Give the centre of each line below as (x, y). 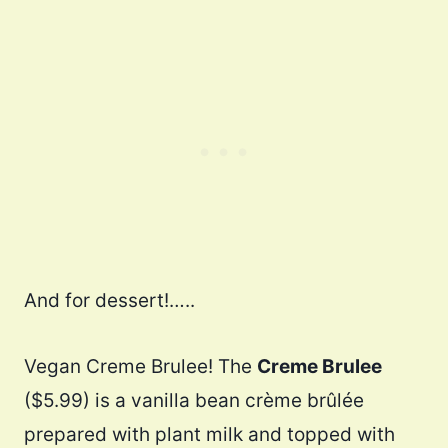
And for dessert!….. (109, 301)
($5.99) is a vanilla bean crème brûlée (194, 401)
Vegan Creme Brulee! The (140, 367)
